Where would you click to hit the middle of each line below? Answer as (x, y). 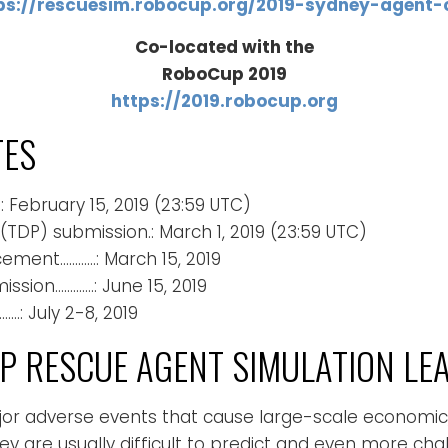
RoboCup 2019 (224, 73)
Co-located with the (224, 46)
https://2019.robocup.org (224, 100)
